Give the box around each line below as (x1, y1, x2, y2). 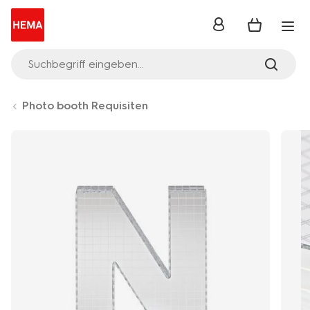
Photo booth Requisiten (22, 99, 148, 112)
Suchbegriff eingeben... (28, 57, 144, 71)
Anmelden (211, 21, 266, 35)
